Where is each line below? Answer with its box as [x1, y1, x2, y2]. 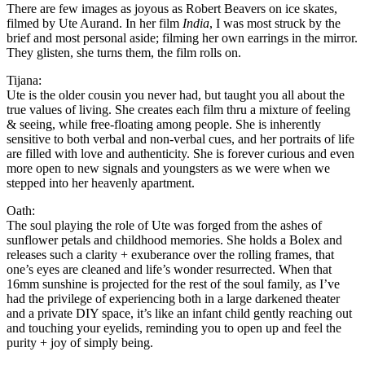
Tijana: [7, 73, 42, 87]
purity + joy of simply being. [7, 335, 153, 350]
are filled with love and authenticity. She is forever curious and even [7, 146, 354, 161]
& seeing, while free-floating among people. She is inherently [7, 117, 321, 131]
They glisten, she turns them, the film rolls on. [7, 45, 241, 59]
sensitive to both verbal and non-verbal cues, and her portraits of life [7, 131, 354, 146]
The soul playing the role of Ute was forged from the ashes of [7, 218, 322, 232]
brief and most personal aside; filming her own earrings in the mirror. [7, 30, 358, 45]
